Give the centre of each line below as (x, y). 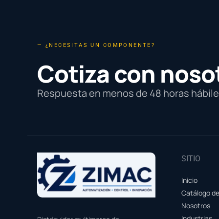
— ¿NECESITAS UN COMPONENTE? (96, 45)
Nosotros (196, 205)
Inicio (190, 180)
